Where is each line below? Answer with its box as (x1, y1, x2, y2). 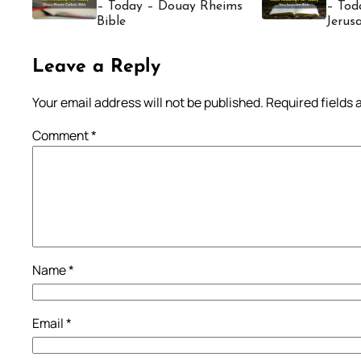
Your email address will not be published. (32, 93, 263, 112)
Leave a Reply (32, 58, 160, 77)
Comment (32, 127, 91, 145)
